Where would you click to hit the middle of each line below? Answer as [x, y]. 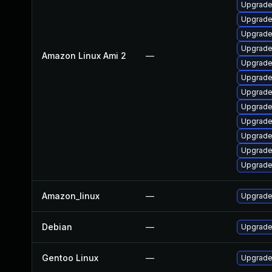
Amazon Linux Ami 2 [84, 56]
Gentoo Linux [70, 258]
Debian [57, 227]
